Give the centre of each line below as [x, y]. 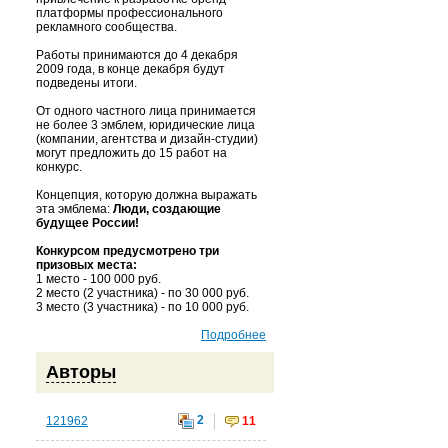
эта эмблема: [74, 209]
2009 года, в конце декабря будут [130, 69]
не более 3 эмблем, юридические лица [145, 125]
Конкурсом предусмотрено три [127, 251]
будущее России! [87, 223]
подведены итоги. [86, 83]
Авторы [81, 372]
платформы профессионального [129, 13]
